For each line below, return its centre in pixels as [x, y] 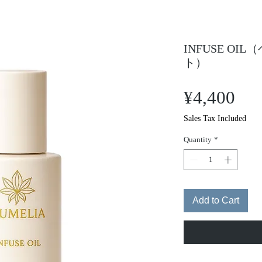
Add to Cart [216, 200]
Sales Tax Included [215, 118]
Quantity [198, 139]
